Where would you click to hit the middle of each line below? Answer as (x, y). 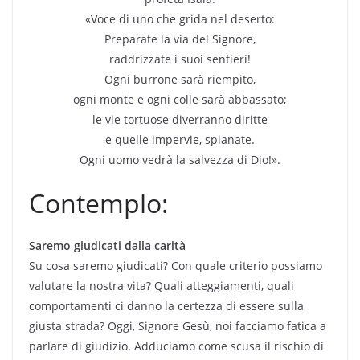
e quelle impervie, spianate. (180, 139)
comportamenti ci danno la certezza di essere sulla (166, 305)
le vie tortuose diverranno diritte (180, 119)
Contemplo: (99, 202)
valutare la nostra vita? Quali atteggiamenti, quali (162, 285)
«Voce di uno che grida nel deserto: (180, 18)
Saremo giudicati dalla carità (107, 245)
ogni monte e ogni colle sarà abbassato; (180, 99)
